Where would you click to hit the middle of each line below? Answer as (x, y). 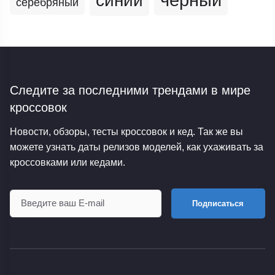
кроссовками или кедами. (68, 162)
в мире (229, 90)
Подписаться (218, 203)
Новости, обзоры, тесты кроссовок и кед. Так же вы (127, 131)
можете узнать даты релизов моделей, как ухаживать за (137, 146)
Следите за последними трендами (109, 90)
